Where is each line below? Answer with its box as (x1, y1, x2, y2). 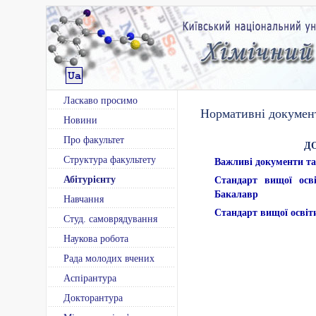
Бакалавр (214, 189, 258, 200)
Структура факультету (63, 154, 156, 165)
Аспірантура (63, 273, 116, 284)
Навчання (63, 194, 104, 205)
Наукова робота (63, 233, 128, 244)
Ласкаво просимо (63, 95, 138, 106)
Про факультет (63, 135, 124, 145)
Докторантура (63, 293, 123, 303)
